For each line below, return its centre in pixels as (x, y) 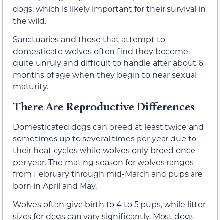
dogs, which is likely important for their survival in (109, 9)
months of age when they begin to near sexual (105, 75)
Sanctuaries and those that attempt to (89, 39)
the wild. (29, 21)
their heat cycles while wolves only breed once (104, 150)
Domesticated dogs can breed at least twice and (108, 126)
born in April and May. (55, 185)
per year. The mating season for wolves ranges (103, 162)
